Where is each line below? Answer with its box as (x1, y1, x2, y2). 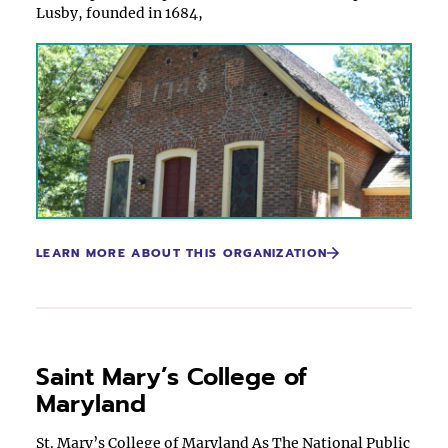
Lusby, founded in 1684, (36, 4, 203, 22)
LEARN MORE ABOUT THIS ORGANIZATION (36, 244, 328, 262)
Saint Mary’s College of (36, 359, 307, 395)
